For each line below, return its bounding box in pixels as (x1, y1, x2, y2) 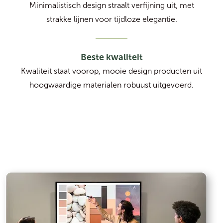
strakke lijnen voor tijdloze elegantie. (46, 14, 177, 24)
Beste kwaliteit (80, 52, 143, 63)
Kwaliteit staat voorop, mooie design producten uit (21, 66, 202, 76)
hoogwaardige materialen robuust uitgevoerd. (29, 80, 194, 90)
